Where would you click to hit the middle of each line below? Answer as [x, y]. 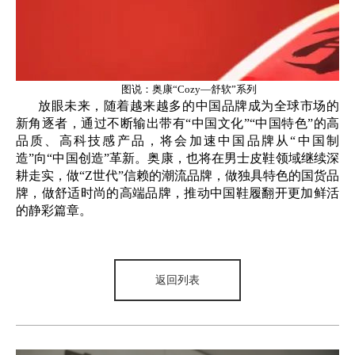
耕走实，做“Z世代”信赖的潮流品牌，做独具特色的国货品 [177, 176]
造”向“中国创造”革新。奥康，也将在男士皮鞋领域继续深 [177, 158]
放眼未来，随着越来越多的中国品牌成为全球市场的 [189, 106]
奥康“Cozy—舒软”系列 [204, 90]
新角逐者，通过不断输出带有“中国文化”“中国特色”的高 [177, 124]
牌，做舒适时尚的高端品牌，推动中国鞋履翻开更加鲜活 [177, 193]
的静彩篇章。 [54, 211]
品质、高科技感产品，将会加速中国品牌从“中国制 [177, 141]
